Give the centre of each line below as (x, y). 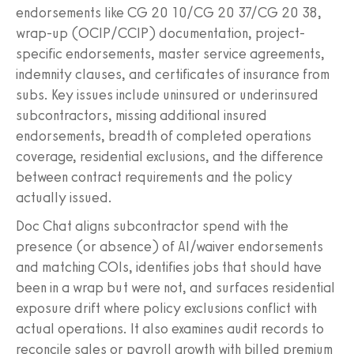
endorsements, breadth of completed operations (164, 136)
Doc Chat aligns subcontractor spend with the (152, 226)
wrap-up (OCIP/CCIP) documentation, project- (160, 33)
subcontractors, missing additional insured (141, 115)
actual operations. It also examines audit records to (170, 328)
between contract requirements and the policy (154, 177)
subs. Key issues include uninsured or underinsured (167, 94)
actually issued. (64, 197)
